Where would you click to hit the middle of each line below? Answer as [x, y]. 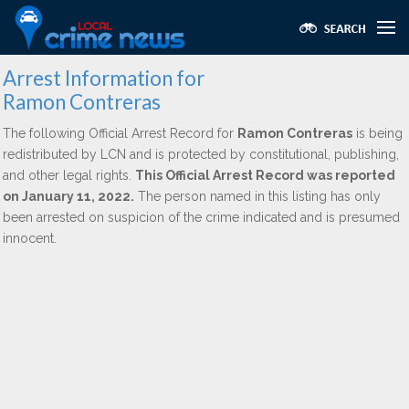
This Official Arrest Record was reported [265, 175]
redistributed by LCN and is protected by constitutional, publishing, [201, 154]
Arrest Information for [104, 78]
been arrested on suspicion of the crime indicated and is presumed [201, 217]
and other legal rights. [69, 175]
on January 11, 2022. [68, 196]
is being [378, 133]
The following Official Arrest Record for [120, 133]
